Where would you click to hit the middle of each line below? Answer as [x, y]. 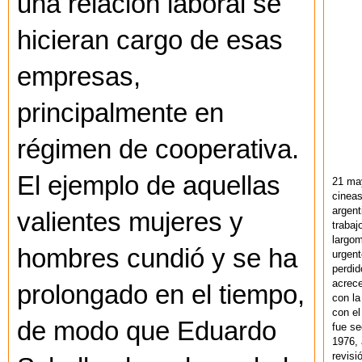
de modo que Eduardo [147, 331]
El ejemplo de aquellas [149, 185]
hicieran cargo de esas [150, 40]
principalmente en [120, 113]
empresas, [79, 76]
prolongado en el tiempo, [161, 295]
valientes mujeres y [130, 222]
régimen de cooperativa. [158, 149]
